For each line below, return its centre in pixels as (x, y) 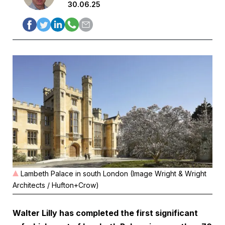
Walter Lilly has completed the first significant (105, 213)
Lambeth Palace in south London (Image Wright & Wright (114, 174)
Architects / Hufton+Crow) (56, 185)
